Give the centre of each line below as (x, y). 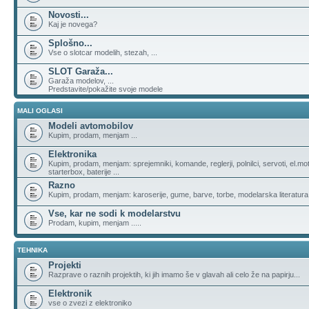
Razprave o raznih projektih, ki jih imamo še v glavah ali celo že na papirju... (174, 275)
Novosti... (69, 15)
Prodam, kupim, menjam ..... (95, 223)
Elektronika (72, 154)
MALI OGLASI (40, 111)
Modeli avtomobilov (91, 126)
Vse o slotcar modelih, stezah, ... (103, 52)
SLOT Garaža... (81, 71)
